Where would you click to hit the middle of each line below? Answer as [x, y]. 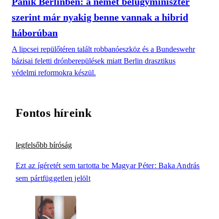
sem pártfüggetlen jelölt [53, 178]
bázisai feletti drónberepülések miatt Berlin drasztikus [94, 61]
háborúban [35, 33]
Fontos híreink [54, 113]
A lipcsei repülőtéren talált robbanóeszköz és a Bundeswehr [103, 49]
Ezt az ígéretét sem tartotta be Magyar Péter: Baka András [108, 166]
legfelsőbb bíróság [44, 145]
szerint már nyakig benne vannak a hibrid [100, 17]
